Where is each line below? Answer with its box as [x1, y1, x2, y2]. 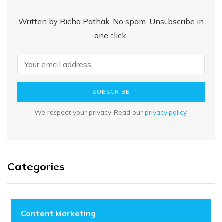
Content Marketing [21, 208, 96, 218]
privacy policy [145, 108, 186, 116]
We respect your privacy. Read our [34, 108, 145, 116]
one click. [94, 30, 128, 40]
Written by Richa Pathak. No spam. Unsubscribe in [18, 16, 204, 26]
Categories [7, 159, 65, 173]
